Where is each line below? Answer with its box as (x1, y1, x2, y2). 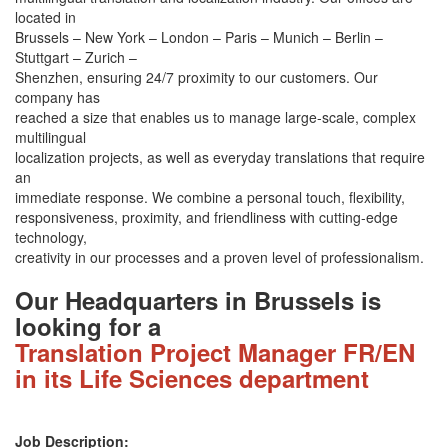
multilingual (15, 126, 86, 147)
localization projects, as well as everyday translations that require (15, 146, 425, 167)
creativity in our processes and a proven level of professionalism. (15, 246, 424, 267)
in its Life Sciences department (15, 360, 369, 395)
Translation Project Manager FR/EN (15, 334, 415, 369)
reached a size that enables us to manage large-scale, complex (15, 106, 416, 127)
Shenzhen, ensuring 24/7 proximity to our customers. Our (15, 66, 378, 87)
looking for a (15, 308, 161, 343)
